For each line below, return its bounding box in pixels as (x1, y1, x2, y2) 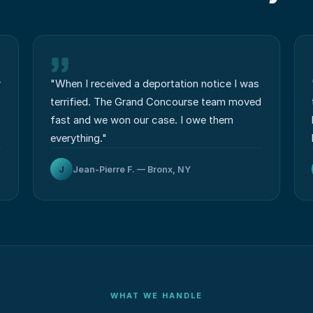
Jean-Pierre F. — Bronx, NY (72, 163, 191, 175)
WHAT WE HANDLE (110, 291, 203, 300)
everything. (50, 132, 102, 145)
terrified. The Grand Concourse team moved (50, 96, 261, 108)
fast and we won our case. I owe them (50, 114, 233, 126)
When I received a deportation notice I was (54, 78, 259, 90)
